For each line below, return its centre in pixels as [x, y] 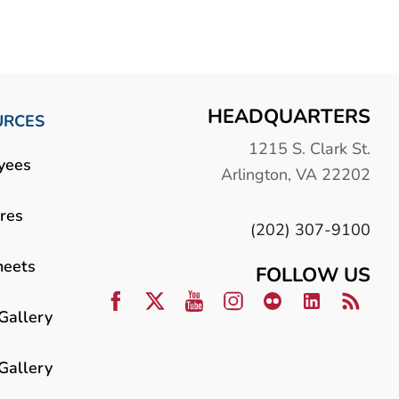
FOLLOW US [313, 274]
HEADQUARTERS [289, 116]
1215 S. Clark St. [309, 148]
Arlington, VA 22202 [296, 174]
